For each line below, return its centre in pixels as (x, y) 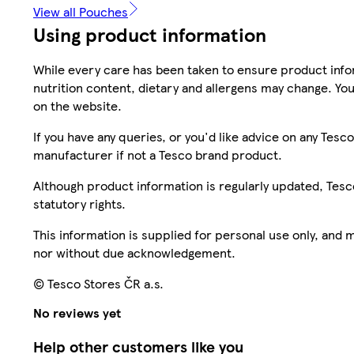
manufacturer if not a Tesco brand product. (158, 155)
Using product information (150, 34)
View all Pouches (81, 12)
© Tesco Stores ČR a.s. (98, 284)
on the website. (77, 106)
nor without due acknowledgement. (134, 253)
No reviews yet (77, 312)
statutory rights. (79, 204)
